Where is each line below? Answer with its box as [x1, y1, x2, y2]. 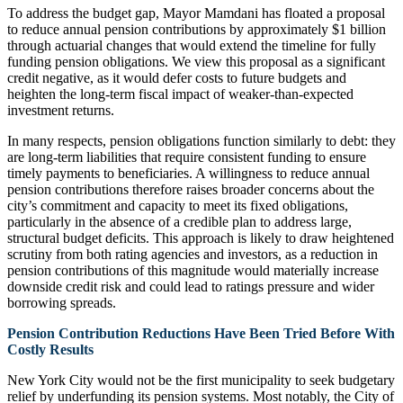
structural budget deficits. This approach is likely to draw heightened [7, 229, 394, 246]
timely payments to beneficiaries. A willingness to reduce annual [7, 165, 370, 181]
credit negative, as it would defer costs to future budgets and [7, 69, 346, 85]
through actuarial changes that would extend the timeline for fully [7, 37, 376, 53]
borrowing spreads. [7, 294, 116, 310]
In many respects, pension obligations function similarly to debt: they [7, 132, 396, 148]
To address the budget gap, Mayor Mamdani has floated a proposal [7, 4, 385, 21]
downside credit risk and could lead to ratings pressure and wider [7, 278, 374, 294]
